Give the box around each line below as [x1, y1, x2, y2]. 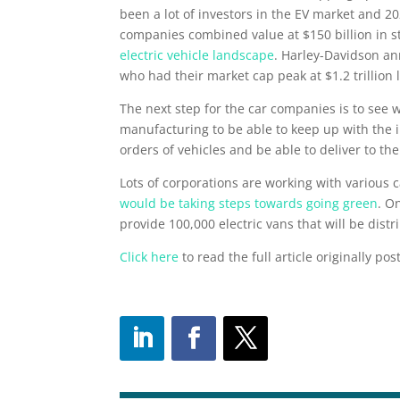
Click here [120, 248, 179, 266]
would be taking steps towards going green [120, 195, 379, 212]
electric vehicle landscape [120, 46, 275, 64]
